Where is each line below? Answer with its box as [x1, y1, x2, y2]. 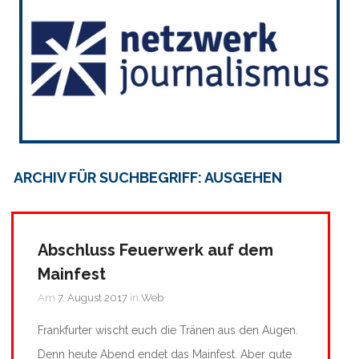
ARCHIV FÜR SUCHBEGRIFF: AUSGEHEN [14, 168, 282, 186]
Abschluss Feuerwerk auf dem [38, 240, 273, 260]
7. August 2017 [58, 291, 127, 304]
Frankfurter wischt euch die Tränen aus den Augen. [38, 323, 298, 337]
